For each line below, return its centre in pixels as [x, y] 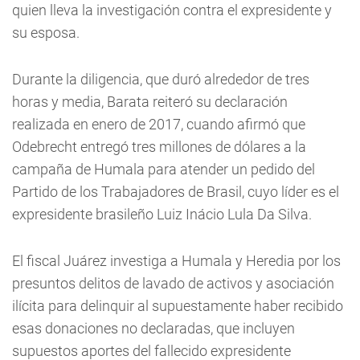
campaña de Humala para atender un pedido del [164, 169]
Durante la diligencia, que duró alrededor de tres [161, 79]
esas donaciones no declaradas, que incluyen [153, 328]
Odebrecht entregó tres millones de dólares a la [159, 146]
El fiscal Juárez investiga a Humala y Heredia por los [176, 260]
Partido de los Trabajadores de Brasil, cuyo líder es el [176, 191]
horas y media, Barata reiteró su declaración [150, 101]
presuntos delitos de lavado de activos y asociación [173, 283]
